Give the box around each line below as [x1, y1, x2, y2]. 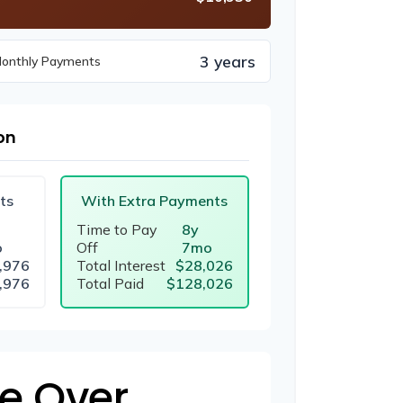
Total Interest [76, 255, 166, 274]
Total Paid [76, 273, 144, 292]
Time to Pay [76, 219, 157, 238]
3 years [200, 50, 255, 71]
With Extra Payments [81, 191, 228, 210]
